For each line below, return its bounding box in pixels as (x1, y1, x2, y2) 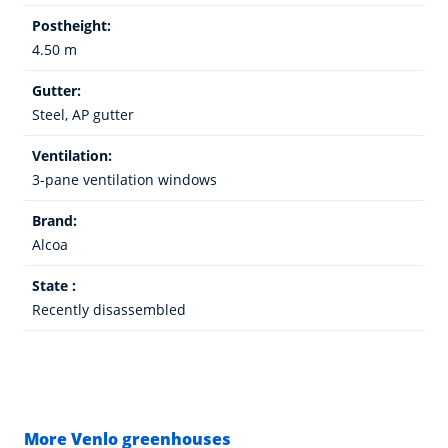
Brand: (32, 210, 77, 230)
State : (32, 275, 76, 295)
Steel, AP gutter (32, 104, 134, 124)
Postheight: (32, 15, 111, 35)
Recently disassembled (32, 299, 186, 319)
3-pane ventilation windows (32, 169, 217, 189)
